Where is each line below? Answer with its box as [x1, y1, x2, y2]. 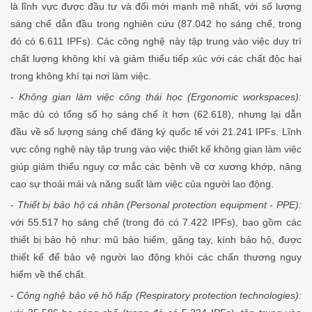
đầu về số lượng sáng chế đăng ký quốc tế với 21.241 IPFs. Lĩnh [10, 126, 302, 138]
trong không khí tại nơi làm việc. [10, 70, 151, 82]
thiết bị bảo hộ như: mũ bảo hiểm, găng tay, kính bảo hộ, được [10, 234, 302, 246]
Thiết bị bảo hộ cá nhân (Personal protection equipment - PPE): [17, 199, 302, 211]
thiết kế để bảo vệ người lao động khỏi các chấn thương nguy [10, 251, 302, 263]
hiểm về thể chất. [10, 269, 86, 281]
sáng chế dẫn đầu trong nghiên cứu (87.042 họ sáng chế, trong [10, 18, 302, 30]
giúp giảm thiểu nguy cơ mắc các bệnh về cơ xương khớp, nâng [10, 161, 302, 173]
